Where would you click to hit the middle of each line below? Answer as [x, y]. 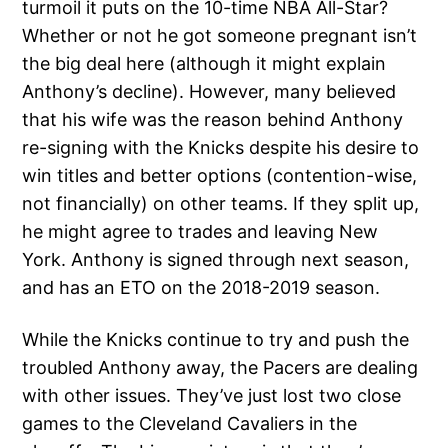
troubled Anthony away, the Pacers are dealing [220, 367]
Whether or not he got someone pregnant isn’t [220, 35]
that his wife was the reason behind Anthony [213, 119]
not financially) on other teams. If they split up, [221, 203]
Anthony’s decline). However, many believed [209, 91]
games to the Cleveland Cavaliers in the [190, 423]
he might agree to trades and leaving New [200, 231]
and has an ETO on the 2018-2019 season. [201, 287]
